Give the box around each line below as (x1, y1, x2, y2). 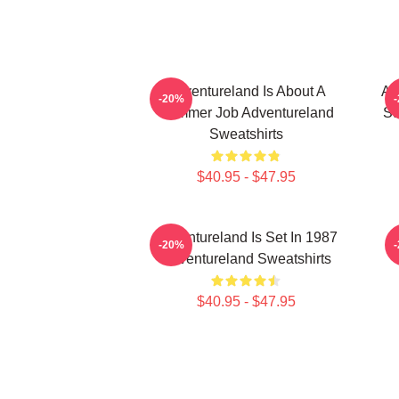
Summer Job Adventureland (158, 105, 334, 120)
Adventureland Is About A (166, 84, 326, 99)
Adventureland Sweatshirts (160, 251, 331, 266)
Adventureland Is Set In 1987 (154, 230, 338, 245)
